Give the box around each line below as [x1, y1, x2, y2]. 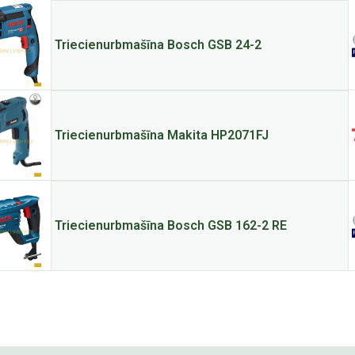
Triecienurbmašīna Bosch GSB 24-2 [54, 37, 261, 52]
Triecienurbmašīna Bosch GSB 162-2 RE [54, 218, 287, 233]
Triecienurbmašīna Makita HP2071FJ [54, 128, 269, 143]
